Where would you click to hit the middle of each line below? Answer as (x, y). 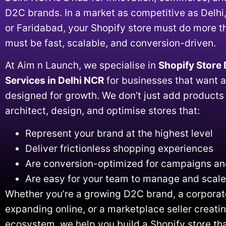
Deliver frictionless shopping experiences (119, 148)
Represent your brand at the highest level (119, 133)
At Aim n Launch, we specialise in (82, 66)
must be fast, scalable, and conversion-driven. (110, 43)
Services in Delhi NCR (54, 81)
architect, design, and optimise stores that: (102, 111)
